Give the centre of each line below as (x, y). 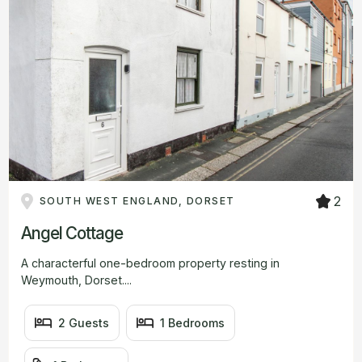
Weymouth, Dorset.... (76, 280)
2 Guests (84, 322)
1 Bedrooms (193, 322)
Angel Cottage (72, 233)
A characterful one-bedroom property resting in (150, 263)
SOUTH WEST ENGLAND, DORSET (137, 201)
